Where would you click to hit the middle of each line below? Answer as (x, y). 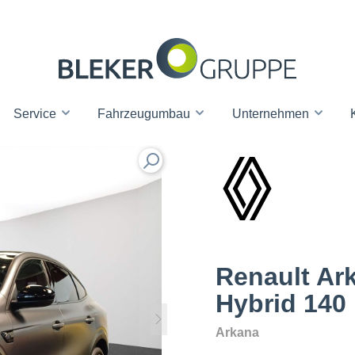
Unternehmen (272, 114)
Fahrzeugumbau (146, 114)
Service (36, 114)
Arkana (237, 333)
